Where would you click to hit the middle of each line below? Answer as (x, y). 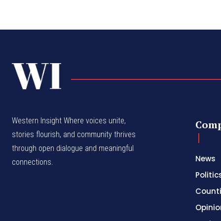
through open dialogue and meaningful (73, 148)
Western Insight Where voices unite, (69, 121)
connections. (33, 162)
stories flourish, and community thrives (74, 135)
